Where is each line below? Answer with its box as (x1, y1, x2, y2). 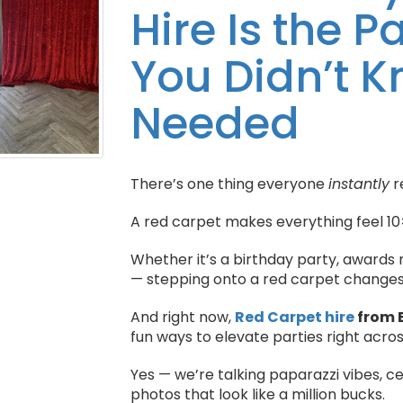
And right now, (130, 307, 236, 327)
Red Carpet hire (235, 307, 355, 327)
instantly (328, 174, 390, 194)
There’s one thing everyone (130, 174, 329, 194)
